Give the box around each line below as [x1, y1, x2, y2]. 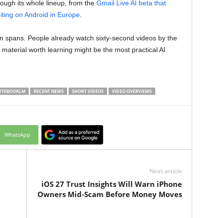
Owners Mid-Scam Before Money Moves [37, 189, 182, 199]
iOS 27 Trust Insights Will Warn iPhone [41, 179, 182, 189]
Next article [149, 167, 182, 175]
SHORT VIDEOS [72, 88, 104, 94]
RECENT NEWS [33, 88, 64, 94]
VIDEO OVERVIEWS [111, 88, 152, 94]
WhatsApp [4, 131, 30, 138]
